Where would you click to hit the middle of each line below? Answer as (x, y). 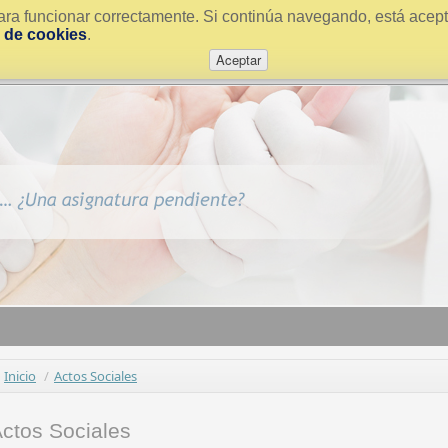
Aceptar (238, 59)
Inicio (20, 376)
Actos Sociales (95, 376)
